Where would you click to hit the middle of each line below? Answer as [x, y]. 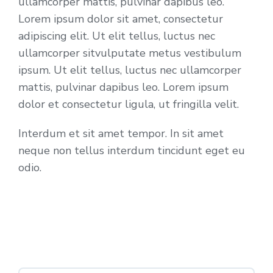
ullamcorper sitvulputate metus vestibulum [130, 53]
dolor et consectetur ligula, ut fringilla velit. [129, 104]
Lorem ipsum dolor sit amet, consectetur [121, 19]
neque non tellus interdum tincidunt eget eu [132, 150]
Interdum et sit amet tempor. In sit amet [121, 133]
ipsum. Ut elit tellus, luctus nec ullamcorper [130, 70]
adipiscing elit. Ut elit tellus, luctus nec [117, 36]
